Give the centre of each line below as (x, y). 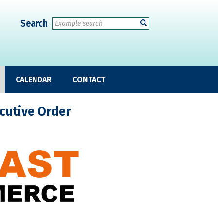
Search (34, 23)
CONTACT (89, 80)
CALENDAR (34, 80)
